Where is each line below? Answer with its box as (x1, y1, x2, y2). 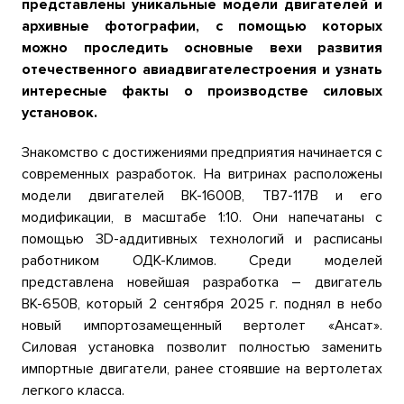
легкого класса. (22, 381, 124, 399)
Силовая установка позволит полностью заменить (22, 338, 382, 356)
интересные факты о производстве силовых (22, 82, 382, 100)
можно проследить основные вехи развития (22, 39, 382, 57)
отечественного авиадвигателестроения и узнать (22, 60, 382, 78)
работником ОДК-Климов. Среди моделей (22, 252, 382, 270)
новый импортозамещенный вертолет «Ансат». (22, 317, 382, 335)
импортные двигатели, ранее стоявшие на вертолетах (22, 360, 382, 378)
